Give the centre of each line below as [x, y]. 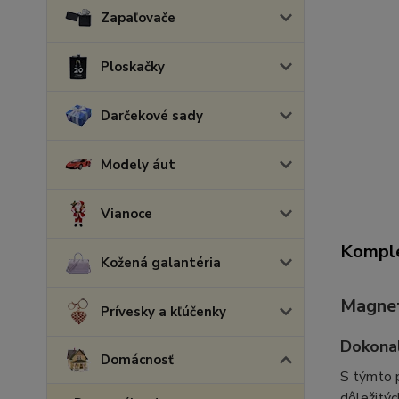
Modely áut [138, 165]
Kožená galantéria [161, 263]
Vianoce [126, 214]
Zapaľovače [138, 18]
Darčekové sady [152, 116]
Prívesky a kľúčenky [163, 312]
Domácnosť [137, 360]
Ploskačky [133, 67]
